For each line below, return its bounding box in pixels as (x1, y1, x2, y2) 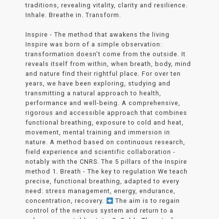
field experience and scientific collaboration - (25, 148, 176, 156)
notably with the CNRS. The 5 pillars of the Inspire (25, 158, 188, 166)
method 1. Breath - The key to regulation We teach (25, 168, 188, 175)
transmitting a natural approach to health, (25, 89, 162, 97)
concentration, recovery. (25, 197, 107, 205)
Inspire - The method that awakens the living (25, 31, 170, 39)
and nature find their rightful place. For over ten (25, 70, 181, 78)
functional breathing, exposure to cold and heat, (25, 119, 184, 127)
